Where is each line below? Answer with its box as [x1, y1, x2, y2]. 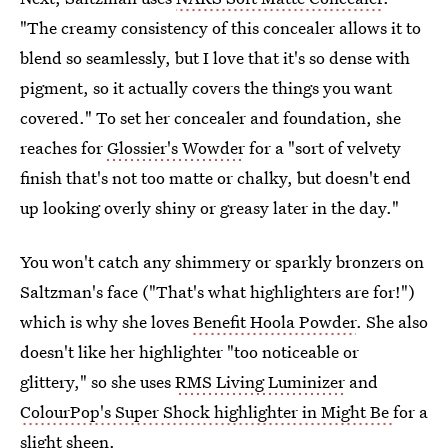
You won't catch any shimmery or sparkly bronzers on [20, 249, 424, 273]
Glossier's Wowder [107, 135, 245, 159]
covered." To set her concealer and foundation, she [20, 105, 401, 129]
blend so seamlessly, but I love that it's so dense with [20, 45, 410, 69]
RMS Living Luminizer [175, 369, 345, 393]
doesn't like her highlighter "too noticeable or [20, 339, 359, 363]
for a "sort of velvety [245, 135, 401, 159]
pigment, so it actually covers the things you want [20, 75, 392, 99]
